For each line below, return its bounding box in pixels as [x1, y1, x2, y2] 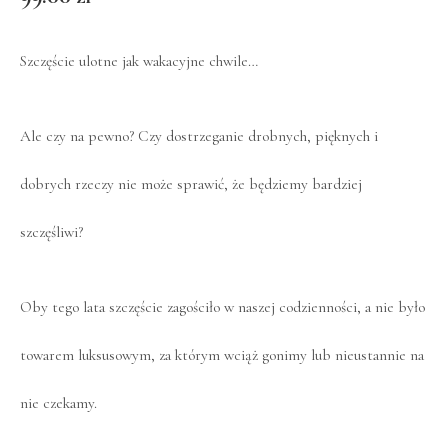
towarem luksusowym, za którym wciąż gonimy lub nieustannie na [20, 346, 424, 365]
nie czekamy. [20, 394, 97, 413]
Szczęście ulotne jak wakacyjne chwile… [20, 51, 258, 70]
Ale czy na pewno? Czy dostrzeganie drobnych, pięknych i [20, 127, 378, 146]
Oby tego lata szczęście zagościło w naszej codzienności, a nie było [20, 298, 425, 317]
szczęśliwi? [20, 223, 83, 242]
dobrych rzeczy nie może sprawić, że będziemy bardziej [20, 175, 362, 194]
